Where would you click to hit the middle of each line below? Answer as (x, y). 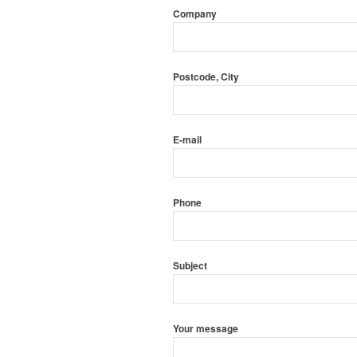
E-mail (187, 140)
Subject (190, 266)
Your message (206, 329)
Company (195, 14)
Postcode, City (206, 77)
